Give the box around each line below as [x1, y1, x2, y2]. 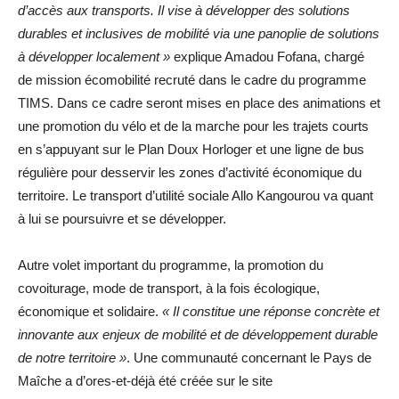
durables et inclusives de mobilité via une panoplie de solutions [18, 26, 379, 41]
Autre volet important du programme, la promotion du [18, 257, 323, 273]
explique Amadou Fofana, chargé [170, 49, 364, 64]
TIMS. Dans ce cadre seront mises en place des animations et [18, 95, 380, 110]
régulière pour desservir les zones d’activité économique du [18, 165, 362, 180]
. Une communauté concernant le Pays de [126, 350, 371, 365]
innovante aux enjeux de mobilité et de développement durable [18, 327, 378, 342]
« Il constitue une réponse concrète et [159, 304, 379, 319]
